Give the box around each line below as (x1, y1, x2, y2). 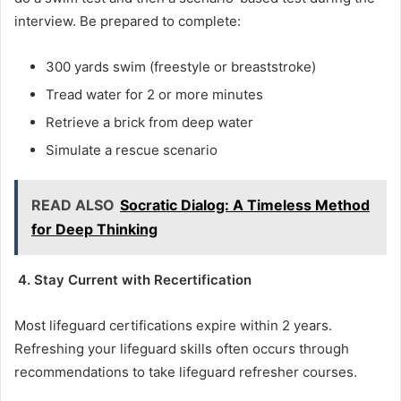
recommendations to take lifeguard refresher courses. (14, 363, 357, 380)
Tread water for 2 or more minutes (46, 85, 270, 103)
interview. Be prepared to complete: (14, 12, 248, 30)
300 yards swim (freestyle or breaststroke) (46, 57, 323, 75)
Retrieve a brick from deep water (46, 113, 260, 131)
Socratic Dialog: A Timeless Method (120, 195, 370, 214)
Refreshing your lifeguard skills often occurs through (14, 339, 349, 357)
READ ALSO (31, 195, 115, 214)
